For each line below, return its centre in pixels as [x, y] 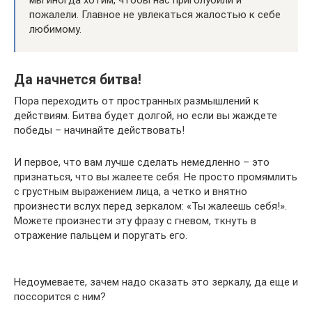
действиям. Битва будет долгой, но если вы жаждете [146, 115]
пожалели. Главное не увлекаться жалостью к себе [155, 14]
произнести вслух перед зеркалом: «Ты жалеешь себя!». [150, 206]
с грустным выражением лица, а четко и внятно [131, 191]
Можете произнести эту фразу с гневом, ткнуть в [135, 220]
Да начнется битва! [78, 80]
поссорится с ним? [60, 296]
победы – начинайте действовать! [99, 130]
